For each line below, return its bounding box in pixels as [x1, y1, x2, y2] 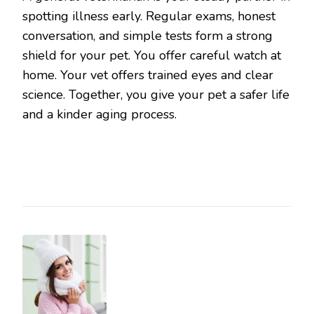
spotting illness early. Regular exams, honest [22, 8, 275, 25]
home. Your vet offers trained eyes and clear [22, 67, 273, 84]
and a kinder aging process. [22, 106, 177, 123]
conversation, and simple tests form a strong [22, 27, 273, 45]
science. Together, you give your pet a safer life [22, 86, 289, 104]
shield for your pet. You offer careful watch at [22, 47, 281, 64]
